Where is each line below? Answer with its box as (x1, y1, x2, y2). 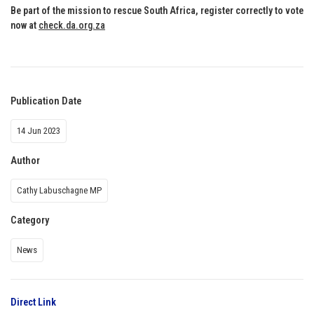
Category (11, 214, 49, 226)
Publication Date (11, 95, 81, 107)
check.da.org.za (39, 19, 105, 31)
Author (11, 154, 40, 167)
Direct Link (11, 296, 56, 308)
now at (11, 19, 36, 31)
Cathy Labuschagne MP (17, 184, 102, 196)
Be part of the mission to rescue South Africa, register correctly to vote (11, 4, 303, 16)
